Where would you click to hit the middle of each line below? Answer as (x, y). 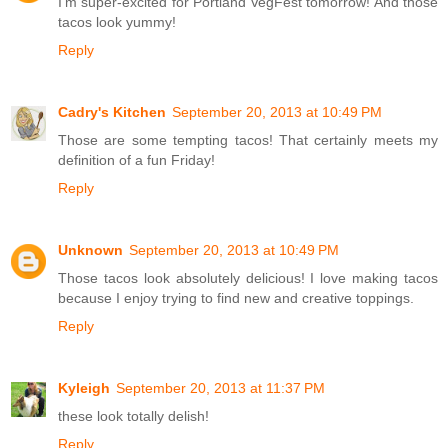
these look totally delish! (133, 416)
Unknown (90, 250)
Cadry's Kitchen (112, 112)
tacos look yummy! (117, 22)
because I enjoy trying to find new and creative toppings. (236, 298)
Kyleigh (84, 388)
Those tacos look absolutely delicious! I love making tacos (248, 278)
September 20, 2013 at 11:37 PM (220, 388)
